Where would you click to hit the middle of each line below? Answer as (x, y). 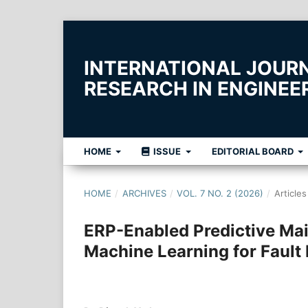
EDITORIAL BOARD (253, 151)
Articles (290, 193)
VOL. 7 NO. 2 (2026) (220, 193)
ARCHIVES (144, 193)
